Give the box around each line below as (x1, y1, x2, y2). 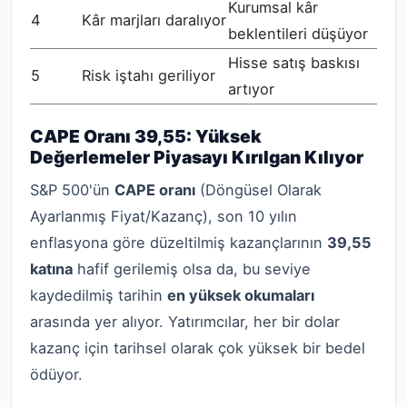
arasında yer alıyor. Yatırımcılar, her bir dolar (30, 312, 340, 331)
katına (30, 259, 73, 278)
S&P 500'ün (30, 180, 114, 199)
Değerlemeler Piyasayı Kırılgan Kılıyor (30, 145, 363, 168)
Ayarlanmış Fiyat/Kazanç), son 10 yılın (30, 206, 297, 225)
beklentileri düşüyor (228, 24, 368, 43)
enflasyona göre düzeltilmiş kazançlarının (30, 233, 327, 252)
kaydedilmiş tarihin (30, 285, 167, 304)
